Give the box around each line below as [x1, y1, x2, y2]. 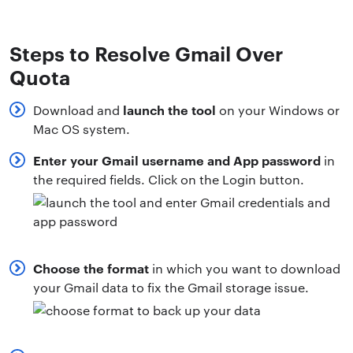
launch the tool [123, 100, 216, 118]
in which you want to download [149, 259, 340, 277]
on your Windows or [216, 101, 340, 118]
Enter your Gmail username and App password [33, 150, 321, 169]
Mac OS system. [33, 120, 130, 137]
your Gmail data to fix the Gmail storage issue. [33, 278, 309, 295]
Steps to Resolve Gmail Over [9, 38, 284, 66]
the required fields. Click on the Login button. [33, 170, 304, 188]
